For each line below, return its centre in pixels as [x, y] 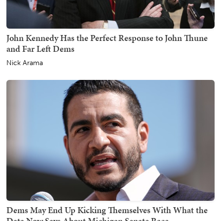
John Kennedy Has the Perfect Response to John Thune [107, 37]
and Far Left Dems [40, 48]
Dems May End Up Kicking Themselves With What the [107, 210]
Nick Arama [25, 63]
